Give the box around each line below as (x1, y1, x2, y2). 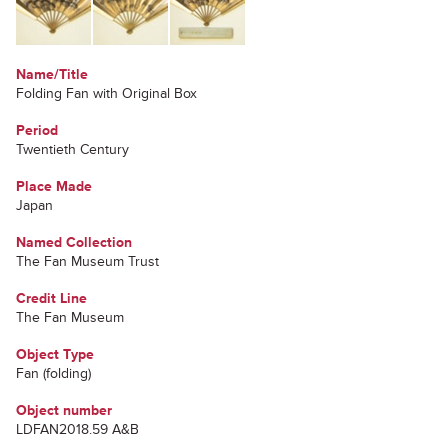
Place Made (16, 178, 92, 195)
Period (16, 122, 58, 139)
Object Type (16, 346, 94, 363)
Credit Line (16, 290, 87, 307)
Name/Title (16, 66, 88, 83)
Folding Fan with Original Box (16, 85, 197, 102)
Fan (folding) (16, 365, 91, 382)
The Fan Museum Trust (16, 253, 159, 270)
